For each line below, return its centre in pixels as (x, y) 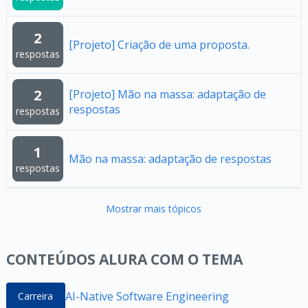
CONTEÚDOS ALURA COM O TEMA (124, 259)
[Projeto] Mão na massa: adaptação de (167, 94)
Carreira (36, 296)
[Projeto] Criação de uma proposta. (159, 45)
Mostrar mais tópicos (154, 209)
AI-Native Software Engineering (147, 296)
